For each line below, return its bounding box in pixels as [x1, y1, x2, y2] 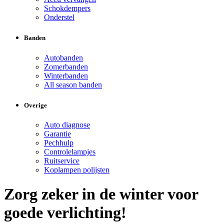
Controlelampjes [44, 147, 95, 156]
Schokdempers [44, 4, 90, 13]
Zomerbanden [44, 62, 88, 71]
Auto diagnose [44, 120, 90, 129]
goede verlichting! [4, 203, 126, 222]
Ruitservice [44, 156, 79, 165]
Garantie [44, 129, 71, 138]
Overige [24, 101, 47, 109]
